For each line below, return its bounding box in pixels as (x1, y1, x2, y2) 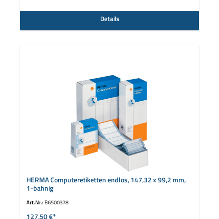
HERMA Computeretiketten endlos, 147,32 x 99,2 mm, (26, 174, 186, 185)
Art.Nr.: (26, 198, 44, 207)
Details (100, 13, 119, 23)
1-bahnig (26, 182, 53, 194)
